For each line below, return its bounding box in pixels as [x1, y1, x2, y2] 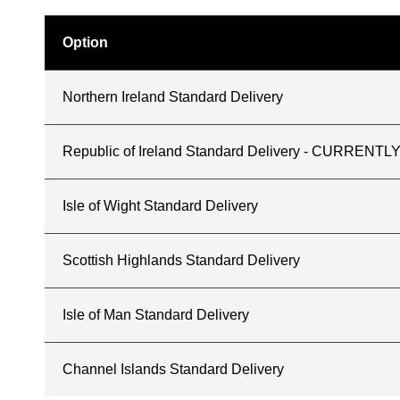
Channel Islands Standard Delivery [62, 362, 284, 377]
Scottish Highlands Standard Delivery [62, 253, 300, 268]
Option [62, 35, 108, 50]
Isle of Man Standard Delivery [62, 307, 249, 322]
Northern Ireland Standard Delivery [62, 89, 283, 104]
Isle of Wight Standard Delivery [62, 198, 258, 213]
